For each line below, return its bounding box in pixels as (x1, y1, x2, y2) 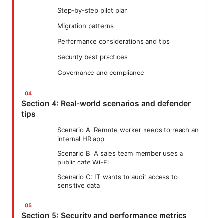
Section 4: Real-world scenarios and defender (21, 99, 191, 109)
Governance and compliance (57, 69, 144, 77)
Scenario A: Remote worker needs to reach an (57, 126, 199, 134)
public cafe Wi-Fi (57, 158, 109, 166)
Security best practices (57, 53, 127, 61)
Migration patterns (57, 22, 114, 30)
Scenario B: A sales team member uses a (57, 149, 183, 158)
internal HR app (57, 135, 104, 143)
